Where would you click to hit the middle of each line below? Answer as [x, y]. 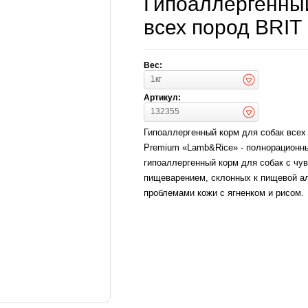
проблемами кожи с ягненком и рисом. [224, 193]
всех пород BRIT [225, 27]
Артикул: [162, 98]
